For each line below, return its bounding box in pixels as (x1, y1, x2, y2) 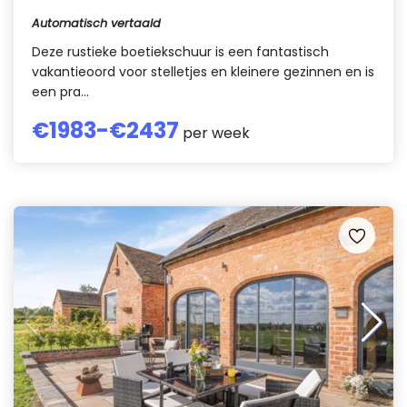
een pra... (32, 83, 89, 101)
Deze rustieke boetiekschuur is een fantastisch (32, 43, 329, 61)
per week (179, 123, 250, 144)
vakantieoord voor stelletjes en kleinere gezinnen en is (32, 63, 374, 81)
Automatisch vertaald (32, 15, 161, 31)
